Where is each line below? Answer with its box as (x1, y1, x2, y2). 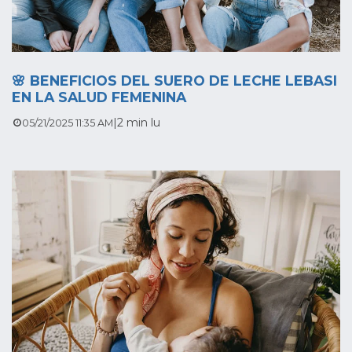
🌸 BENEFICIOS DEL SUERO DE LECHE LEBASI (12, 71, 337, 89)
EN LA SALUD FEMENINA (12, 88, 186, 105)
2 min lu (116, 115, 160, 130)
